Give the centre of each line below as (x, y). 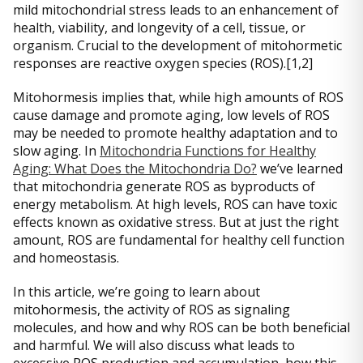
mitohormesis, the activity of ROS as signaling (152, 310)
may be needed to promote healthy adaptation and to (175, 133)
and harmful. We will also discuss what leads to (154, 345)
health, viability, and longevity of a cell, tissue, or (159, 28)
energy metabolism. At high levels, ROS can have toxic (175, 204)
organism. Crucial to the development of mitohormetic (177, 45)
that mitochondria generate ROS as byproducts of (164, 186)
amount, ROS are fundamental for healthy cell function (179, 240)
